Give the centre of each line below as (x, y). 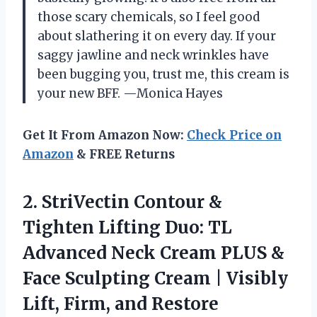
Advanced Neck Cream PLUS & (154, 253)
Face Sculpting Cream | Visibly (155, 278)
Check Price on (234, 135)
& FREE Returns (124, 154)
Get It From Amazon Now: (105, 135)
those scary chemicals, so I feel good (149, 17)
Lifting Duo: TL (163, 227)
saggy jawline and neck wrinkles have (153, 55)
